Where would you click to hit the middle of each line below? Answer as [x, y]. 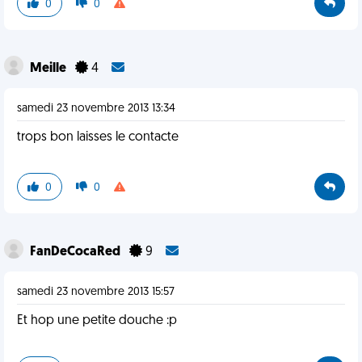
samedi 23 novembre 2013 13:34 [96, 109]
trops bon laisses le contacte [98, 137]
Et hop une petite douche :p [97, 321]
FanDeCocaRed [76, 252]
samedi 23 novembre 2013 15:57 [96, 292]
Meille [49, 69]
